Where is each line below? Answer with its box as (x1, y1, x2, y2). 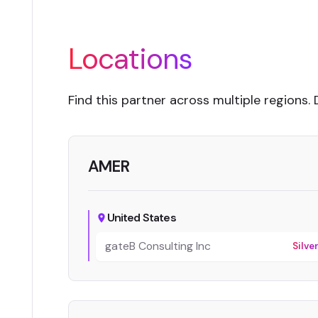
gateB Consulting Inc (105, 238, 212, 254)
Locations (67, 40, 193, 78)
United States (106, 210, 176, 225)
